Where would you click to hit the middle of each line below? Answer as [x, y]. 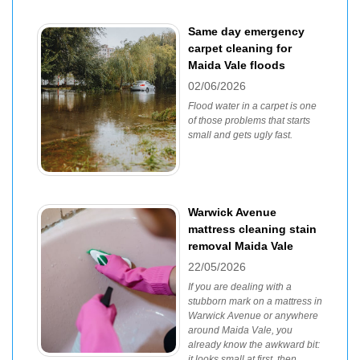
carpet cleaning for [240, 48]
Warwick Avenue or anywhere [253, 316]
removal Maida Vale [241, 246]
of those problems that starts [249, 121]
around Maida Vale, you [240, 330]
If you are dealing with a [240, 287]
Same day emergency [246, 31]
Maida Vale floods [237, 65]
